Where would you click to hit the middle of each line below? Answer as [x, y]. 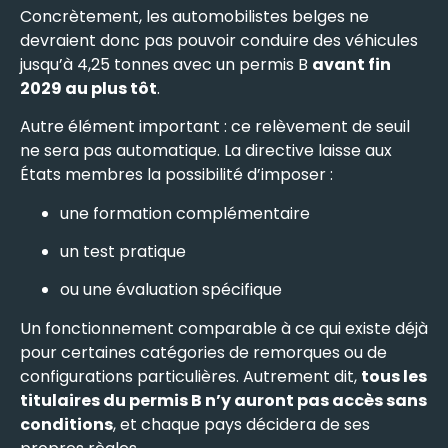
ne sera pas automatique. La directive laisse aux [206, 151]
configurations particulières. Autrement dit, [190, 376]
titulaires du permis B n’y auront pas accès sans [223, 400]
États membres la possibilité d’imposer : [176, 175]
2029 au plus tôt [88, 88]
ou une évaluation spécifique [171, 290]
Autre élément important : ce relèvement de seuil [215, 127]
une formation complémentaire [185, 213]
